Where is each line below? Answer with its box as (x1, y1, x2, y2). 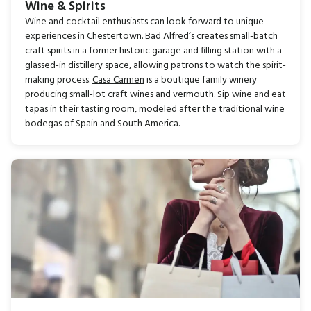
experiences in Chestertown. (25, 28, 145, 45)
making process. (25, 72, 92, 89)
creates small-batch (194, 28, 278, 45)
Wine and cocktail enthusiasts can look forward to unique (25, 14, 264, 31)
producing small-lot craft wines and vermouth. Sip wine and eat (25, 87, 286, 103)
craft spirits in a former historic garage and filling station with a (25, 43, 282, 60)
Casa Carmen (92, 72, 144, 89)
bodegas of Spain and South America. (25, 116, 180, 133)
